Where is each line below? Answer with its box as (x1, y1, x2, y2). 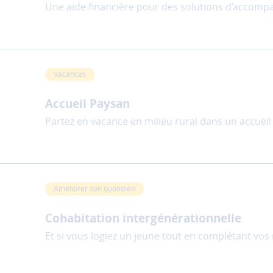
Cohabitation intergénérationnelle (45, 210, 241, 226)
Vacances (54, 69, 86, 79)
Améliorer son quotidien (54, 183, 135, 194)
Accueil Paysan (45, 95, 130, 112)
